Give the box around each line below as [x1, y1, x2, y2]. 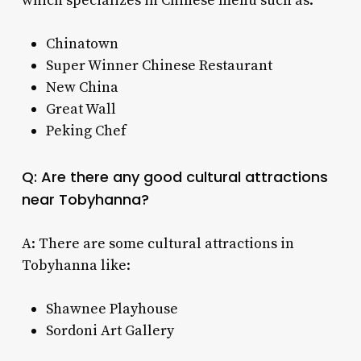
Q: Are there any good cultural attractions [21, 166, 328, 187]
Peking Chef [45, 121, 127, 140]
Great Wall [45, 99, 116, 118]
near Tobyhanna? [21, 189, 149, 210]
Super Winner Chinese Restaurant [45, 56, 272, 75]
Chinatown [45, 34, 118, 53]
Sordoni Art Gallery [45, 321, 174, 340]
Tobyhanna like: [21, 255, 131, 275]
